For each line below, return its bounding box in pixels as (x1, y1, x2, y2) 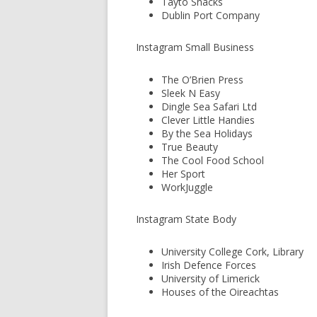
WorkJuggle (161, 180, 213, 194)
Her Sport (161, 167, 205, 180)
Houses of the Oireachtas (161, 285, 279, 299)
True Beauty (161, 140, 218, 154)
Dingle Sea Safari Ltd (161, 100, 257, 113)
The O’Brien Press (161, 73, 243, 86)
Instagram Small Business (136, 40, 254, 54)
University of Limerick (161, 272, 260, 285)
